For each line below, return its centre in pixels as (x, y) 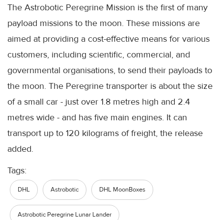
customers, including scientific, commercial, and (99, 55)
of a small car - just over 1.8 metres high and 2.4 (99, 102)
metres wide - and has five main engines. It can (97, 118)
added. (20, 149)
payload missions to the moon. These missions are (104, 23)
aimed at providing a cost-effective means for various (109, 39)
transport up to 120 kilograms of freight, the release (105, 133)
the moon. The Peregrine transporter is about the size (110, 86)
